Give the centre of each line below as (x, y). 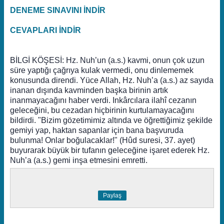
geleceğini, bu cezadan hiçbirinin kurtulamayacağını (102, 110)
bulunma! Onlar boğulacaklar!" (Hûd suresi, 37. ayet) (102, 140)
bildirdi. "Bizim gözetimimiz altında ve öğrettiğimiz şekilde (111, 120)
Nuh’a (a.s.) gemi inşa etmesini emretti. (79, 160)
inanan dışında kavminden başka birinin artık (89, 90)
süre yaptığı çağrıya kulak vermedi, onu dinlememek (102, 70)
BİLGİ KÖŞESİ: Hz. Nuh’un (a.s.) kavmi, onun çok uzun (107, 60)
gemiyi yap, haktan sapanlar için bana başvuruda (97, 130)
